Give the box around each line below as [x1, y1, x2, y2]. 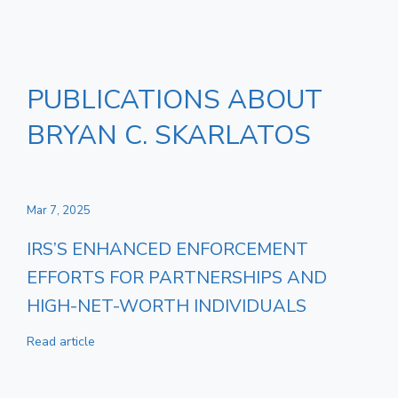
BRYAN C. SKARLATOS [27, 117, 311, 154]
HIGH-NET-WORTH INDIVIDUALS [27, 294, 306, 318]
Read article [27, 332, 95, 350]
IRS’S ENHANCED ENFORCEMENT [27, 237, 308, 261]
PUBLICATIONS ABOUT [27, 82, 322, 118]
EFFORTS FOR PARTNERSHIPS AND [27, 266, 327, 290]
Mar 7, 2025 [27, 203, 91, 219]
